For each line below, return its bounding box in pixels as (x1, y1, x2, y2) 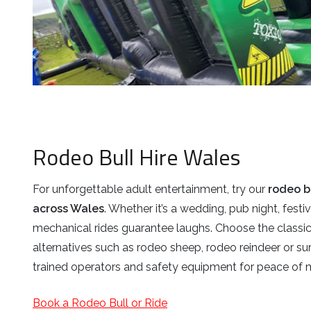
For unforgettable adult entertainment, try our (33, 183, 268, 196)
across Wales (33, 202, 104, 216)
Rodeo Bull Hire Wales (33, 140, 240, 174)
